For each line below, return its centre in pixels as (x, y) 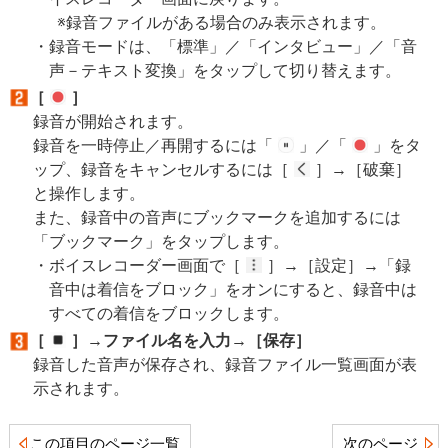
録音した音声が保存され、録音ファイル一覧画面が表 (224, 365)
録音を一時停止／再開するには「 (154, 145)
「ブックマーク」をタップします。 (160, 241)
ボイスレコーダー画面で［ (146, 265)
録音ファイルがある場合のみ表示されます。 (225, 22)
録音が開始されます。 (112, 121)
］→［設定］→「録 (336, 265)
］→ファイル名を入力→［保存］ (188, 341)
